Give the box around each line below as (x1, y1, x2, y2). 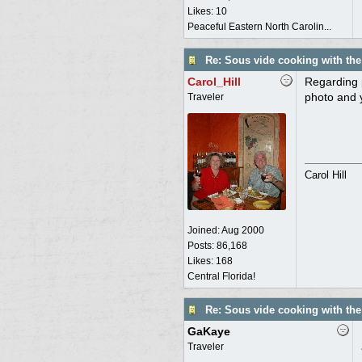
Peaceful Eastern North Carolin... (187, 21, 331, 32)
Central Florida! (187, 271, 255, 282)
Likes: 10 (187, 6, 227, 17)
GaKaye (187, 325, 230, 338)
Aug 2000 (221, 225, 264, 236)
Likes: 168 (187, 255, 233, 267)
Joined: (187, 225, 221, 236)
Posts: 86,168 (187, 240, 247, 251)
